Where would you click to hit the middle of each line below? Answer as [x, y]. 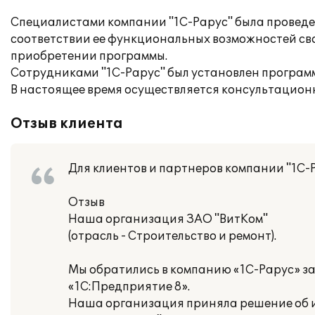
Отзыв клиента [67, 124]
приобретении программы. [89, 56]
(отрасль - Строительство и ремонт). [172, 236]
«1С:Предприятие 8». [129, 287]
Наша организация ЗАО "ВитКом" [168, 219]
